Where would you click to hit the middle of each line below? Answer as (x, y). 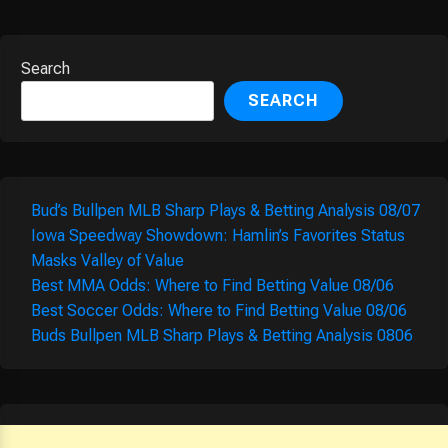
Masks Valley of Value (107, 261)
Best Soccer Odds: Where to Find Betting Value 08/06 (219, 311)
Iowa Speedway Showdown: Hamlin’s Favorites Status (218, 236)
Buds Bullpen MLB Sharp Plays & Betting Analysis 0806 (222, 336)
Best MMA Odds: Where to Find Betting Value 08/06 (212, 286)
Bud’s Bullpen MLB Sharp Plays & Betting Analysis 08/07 (225, 211)
